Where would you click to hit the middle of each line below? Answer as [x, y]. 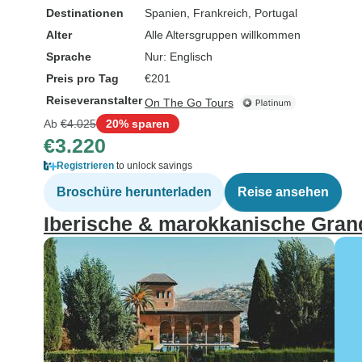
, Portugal [273, 13]
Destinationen [85, 13]
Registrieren [85, 166]
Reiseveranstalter [94, 100]
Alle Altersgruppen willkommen [223, 35]
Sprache [69, 57]
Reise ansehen [283, 192]
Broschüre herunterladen [134, 192]
